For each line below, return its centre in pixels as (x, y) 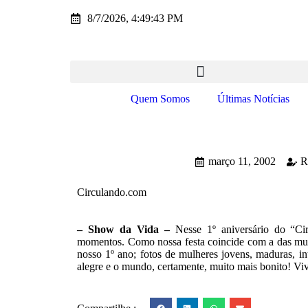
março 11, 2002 (242, 161)
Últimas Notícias (253, 99)
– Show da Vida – (126, 229)
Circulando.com (112, 192)
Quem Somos (160, 99)
